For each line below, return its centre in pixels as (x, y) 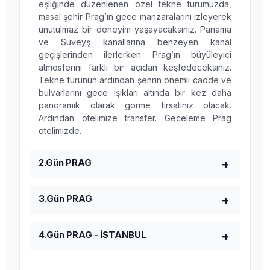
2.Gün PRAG (65, 163)
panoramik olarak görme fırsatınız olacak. (135, 105)
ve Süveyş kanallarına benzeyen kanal (135, 42)
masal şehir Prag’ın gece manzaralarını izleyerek (135, 17)
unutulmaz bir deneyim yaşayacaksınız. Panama (135, 29)
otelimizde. (60, 130)
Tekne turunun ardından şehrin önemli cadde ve (135, 80)
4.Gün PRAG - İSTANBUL (93, 235)
